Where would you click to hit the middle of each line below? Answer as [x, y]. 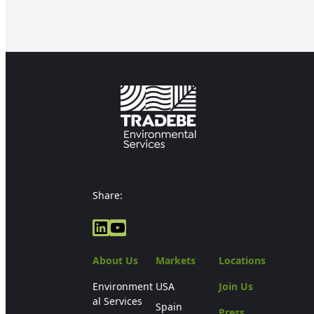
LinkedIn [127, 226]
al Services [117, 301]
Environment [123, 287]
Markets [176, 261]
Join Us [236, 287]
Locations [242, 261]
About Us [115, 261]
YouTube [143, 226]
